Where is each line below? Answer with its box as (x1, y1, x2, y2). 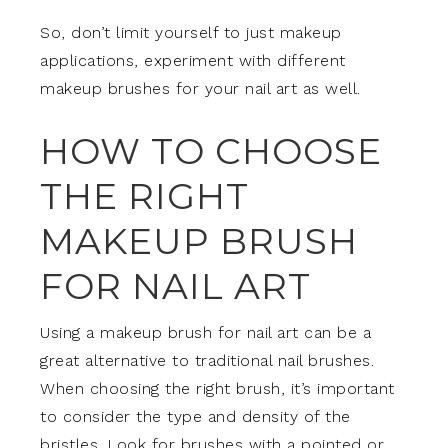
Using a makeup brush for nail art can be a (40, 323, 371, 343)
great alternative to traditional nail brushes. (40, 351, 374, 371)
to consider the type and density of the (40, 407, 351, 427)
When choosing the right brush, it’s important (40, 379, 395, 399)
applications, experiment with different (40, 51, 346, 71)
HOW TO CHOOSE (40, 129, 382, 174)
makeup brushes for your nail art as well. (40, 79, 361, 99)
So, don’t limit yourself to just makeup (40, 23, 342, 43)
